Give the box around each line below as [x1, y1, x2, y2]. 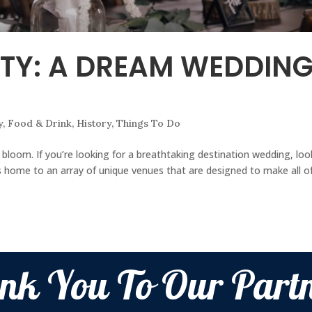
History [77, 117, 112, 130]
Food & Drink [8, 117, 72, 130]
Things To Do [116, 117, 181, 130]
